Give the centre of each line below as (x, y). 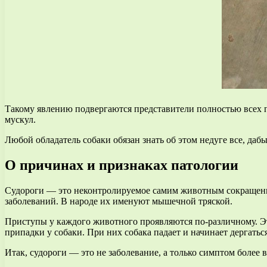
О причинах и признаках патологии (122, 165)
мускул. (20, 119)
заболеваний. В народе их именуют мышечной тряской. (119, 201)
